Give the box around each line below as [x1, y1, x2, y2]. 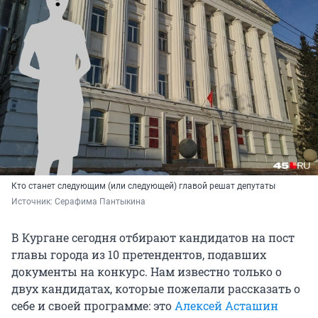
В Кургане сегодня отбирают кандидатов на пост [11, 230, 295, 246]
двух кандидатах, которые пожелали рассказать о [11, 281, 300, 297]
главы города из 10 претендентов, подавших [11, 247, 266, 263]
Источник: [11, 197, 55, 207]
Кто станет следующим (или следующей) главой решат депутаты [11, 181, 275, 192]
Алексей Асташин [175, 298, 278, 314]
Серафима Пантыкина [55, 197, 146, 207]
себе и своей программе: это [11, 298, 175, 314]
